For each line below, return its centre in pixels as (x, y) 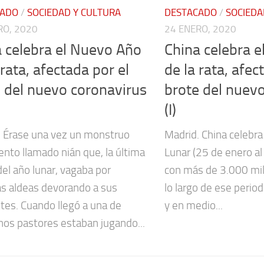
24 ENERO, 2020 (200, 29)
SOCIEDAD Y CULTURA (74, 12)
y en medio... (194, 205)
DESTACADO (191, 12)
